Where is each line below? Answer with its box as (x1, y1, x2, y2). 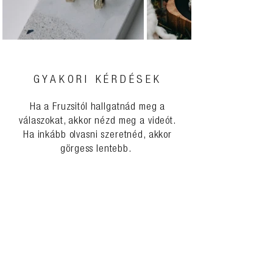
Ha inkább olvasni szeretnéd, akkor (23, 130, 172, 141)
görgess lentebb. (60, 144, 135, 155)
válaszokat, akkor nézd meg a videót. (19, 116, 176, 127)
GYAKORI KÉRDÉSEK (33, 74, 162, 86)
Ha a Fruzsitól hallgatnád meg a (29, 102, 166, 113)
